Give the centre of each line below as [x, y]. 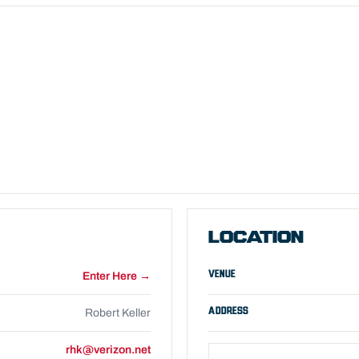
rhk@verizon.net [108, 349]
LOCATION [256, 238]
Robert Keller [118, 313]
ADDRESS [228, 311]
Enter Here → [117, 276]
